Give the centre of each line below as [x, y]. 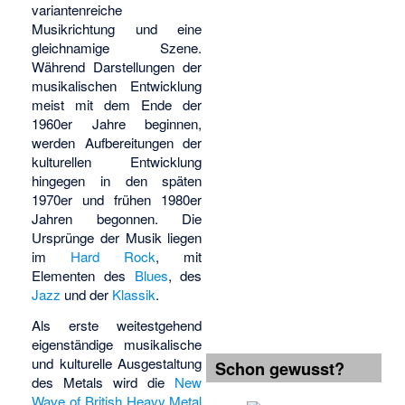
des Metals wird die [104, 382]
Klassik [134, 294]
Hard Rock [113, 256]
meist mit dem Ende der [117, 104]
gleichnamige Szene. [117, 47]
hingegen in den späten [117, 180]
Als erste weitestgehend [117, 325]
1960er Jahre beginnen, [117, 123]
